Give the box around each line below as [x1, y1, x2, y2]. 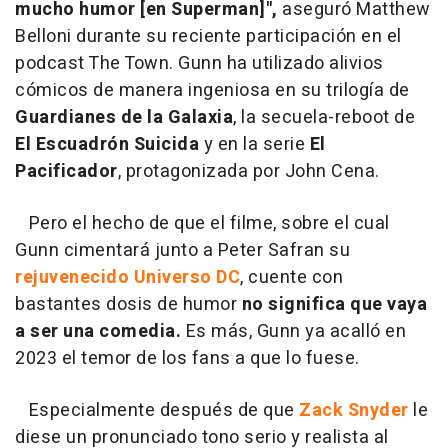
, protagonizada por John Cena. [117, 157, 380, 185]
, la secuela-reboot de [233, 103, 415, 131]
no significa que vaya [241, 290, 427, 318]
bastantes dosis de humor [15, 290, 242, 318]
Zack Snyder [294, 396, 413, 424]
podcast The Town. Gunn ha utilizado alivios [15, 49, 384, 77]
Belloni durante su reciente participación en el [15, 22, 402, 50]
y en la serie [199, 130, 310, 158]
